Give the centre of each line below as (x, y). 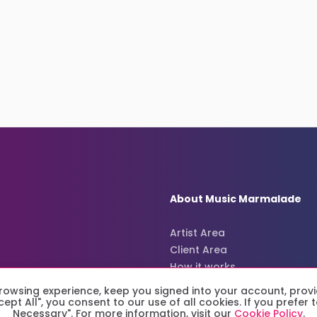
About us (193, 284)
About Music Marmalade (236, 199)
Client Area (198, 250)
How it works (203, 267)
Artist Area (197, 233)
